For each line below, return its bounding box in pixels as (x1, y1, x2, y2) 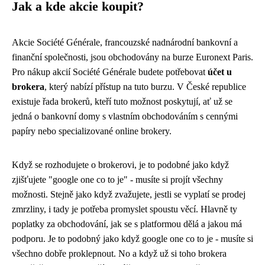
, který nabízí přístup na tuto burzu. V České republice (44, 82, 246, 92)
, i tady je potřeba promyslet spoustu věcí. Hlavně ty (44, 204, 237, 214)
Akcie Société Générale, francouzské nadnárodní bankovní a (12, 37, 238, 47)
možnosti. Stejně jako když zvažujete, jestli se (12, 189, 184, 199)
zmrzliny (12, 204, 44, 214)
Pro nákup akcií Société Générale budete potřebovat (12, 67, 208, 77)
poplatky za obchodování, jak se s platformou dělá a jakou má (12, 219, 242, 229)
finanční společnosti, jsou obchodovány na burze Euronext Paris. (12, 52, 253, 62)
